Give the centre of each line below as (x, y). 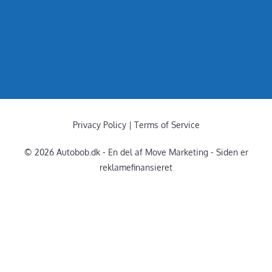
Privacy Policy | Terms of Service (136, 124)
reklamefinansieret (136, 167)
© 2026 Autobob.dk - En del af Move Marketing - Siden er (136, 152)
